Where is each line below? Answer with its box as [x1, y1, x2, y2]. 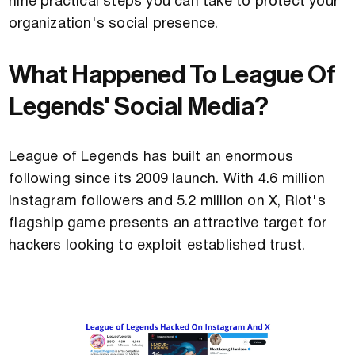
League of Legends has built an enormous [9, 151, 294, 165]
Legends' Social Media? [9, 94, 269, 120]
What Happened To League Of [9, 63, 337, 89]
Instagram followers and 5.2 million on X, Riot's [9, 195, 326, 209]
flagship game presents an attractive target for [9, 217, 327, 231]
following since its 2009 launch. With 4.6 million [9, 173, 326, 187]
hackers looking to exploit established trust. [9, 239, 306, 254]
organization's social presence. [9, 17, 219, 32]
